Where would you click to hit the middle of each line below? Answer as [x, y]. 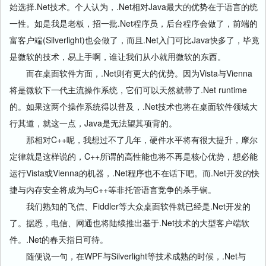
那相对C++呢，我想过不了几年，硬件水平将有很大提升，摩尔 [134, 140]
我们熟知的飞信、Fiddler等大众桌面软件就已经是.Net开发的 [130, 206]
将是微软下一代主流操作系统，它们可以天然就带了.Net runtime [128, 90]
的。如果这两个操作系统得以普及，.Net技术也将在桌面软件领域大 [134, 106]
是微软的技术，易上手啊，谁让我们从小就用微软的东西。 [118, 56]
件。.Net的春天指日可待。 [59, 239]
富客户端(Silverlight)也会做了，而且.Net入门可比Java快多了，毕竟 [134, 40]
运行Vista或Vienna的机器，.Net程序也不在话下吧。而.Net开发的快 [134, 173]
